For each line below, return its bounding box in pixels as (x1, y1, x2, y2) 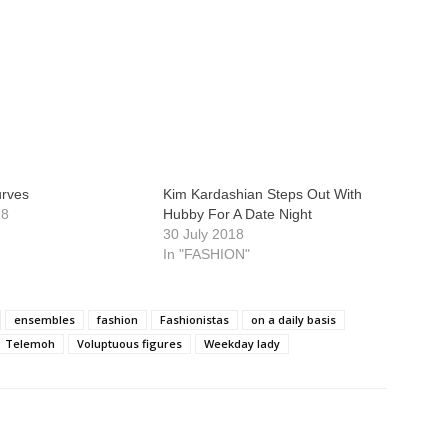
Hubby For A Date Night (162, 206, 312, 222)
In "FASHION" (162, 246, 250, 262)
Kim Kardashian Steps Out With (162, 186, 362, 202)
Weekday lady (204, 336, 280, 351)
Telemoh (5, 336, 55, 351)
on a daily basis (251, 312, 336, 327)
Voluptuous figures (77, 336, 182, 351)
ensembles (14, 312, 75, 327)
